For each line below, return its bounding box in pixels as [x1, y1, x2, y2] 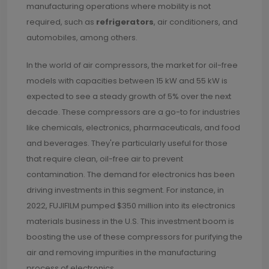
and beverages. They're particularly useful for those [26, 138, 228, 149]
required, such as [26, 16, 96, 28]
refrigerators [96, 16, 154, 28]
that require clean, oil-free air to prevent [26, 153, 183, 165]
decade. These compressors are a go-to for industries [26, 106, 240, 118]
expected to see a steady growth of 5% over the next [26, 91, 231, 102]
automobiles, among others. [26, 32, 138, 43]
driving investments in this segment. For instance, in [26, 184, 224, 196]
